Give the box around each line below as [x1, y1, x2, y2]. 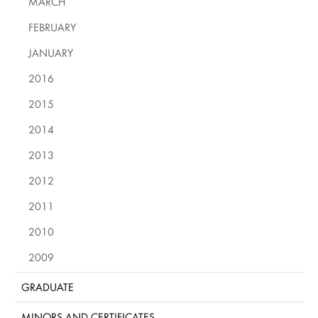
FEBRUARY [28, 20, 76, 34]
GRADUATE [21, 280, 74, 294]
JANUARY [28, 45, 73, 60]
